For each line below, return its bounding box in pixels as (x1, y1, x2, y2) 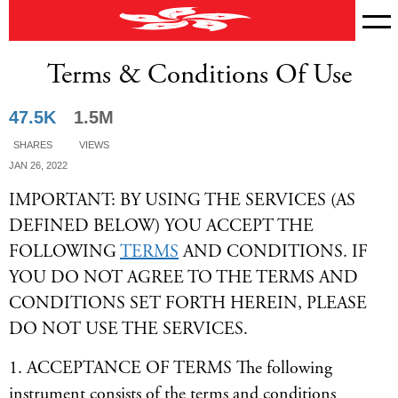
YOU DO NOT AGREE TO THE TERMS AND (9, 267, 358, 289)
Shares (12, 136, 52, 151)
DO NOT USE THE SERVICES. (9, 318, 248, 340)
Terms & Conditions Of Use (46, 58, 352, 92)
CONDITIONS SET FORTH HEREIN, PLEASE (9, 292, 367, 314)
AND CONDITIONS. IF (183, 241, 368, 263)
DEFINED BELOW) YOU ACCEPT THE (9, 215, 314, 237)
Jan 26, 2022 (9, 156, 68, 171)
